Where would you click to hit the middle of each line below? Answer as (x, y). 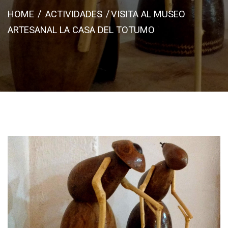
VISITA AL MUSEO (148, 14)
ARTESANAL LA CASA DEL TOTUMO (81, 30)
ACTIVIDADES (74, 14)
